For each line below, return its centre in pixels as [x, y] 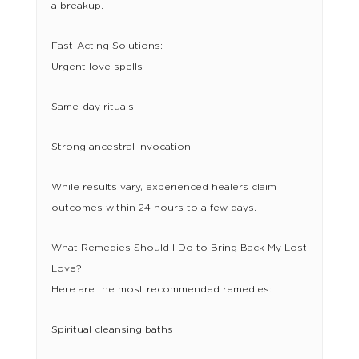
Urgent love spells [97, 67]
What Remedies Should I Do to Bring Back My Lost [179, 248]
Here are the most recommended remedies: [161, 290]
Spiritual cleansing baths [112, 330]
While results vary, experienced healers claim [163, 187]
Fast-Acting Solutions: [107, 46]
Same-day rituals [92, 107]
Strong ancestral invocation [121, 147]
